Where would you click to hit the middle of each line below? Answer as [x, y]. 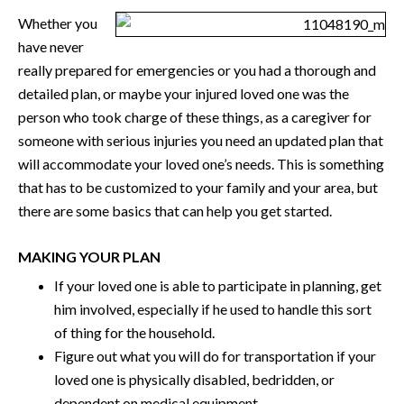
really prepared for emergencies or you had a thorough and [197, 70]
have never [51, 46]
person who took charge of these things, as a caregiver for [195, 117]
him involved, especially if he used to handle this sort [213, 309]
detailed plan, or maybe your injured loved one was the [184, 93]
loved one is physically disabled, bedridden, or [194, 379]
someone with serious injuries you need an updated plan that [201, 140]
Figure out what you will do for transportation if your [215, 356]
